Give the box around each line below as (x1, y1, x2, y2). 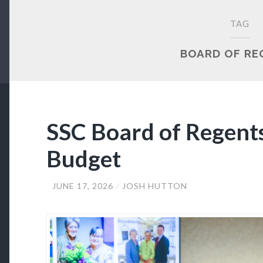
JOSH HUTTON (122, 180, 187, 191)
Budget (46, 144, 121, 172)
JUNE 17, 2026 (52, 180, 113, 191)
